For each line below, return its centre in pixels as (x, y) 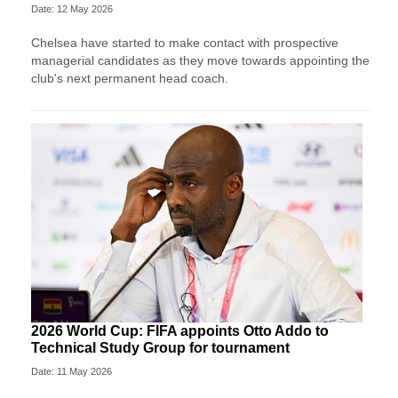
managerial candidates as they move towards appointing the (200, 60)
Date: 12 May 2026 (72, 8)
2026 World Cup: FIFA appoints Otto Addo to (180, 331)
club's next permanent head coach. (130, 78)
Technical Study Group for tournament (160, 348)
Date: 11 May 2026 (72, 372)
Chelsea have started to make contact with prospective (185, 42)
